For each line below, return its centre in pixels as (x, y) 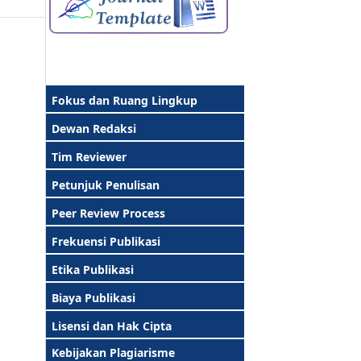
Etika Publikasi (89, 269)
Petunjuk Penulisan (102, 185)
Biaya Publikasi (90, 297)
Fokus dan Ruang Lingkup (124, 100)
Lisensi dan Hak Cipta (108, 326)
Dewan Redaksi (91, 128)
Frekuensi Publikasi (103, 241)
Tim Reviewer (89, 156)
